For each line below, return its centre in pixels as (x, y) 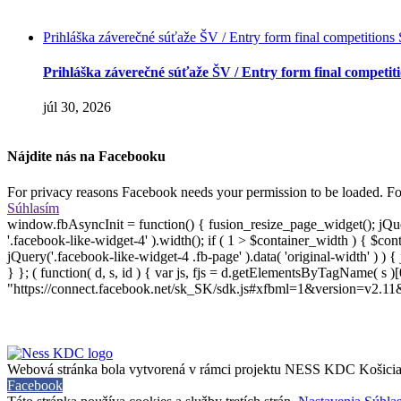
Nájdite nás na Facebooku (86, 157)
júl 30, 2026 (77, 107)
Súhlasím (33, 208)
